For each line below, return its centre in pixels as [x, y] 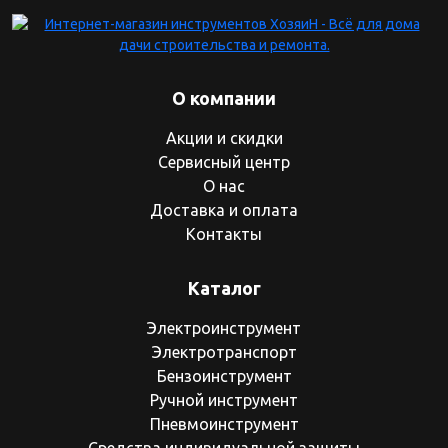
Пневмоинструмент [224, 424]
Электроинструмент [224, 328]
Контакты [224, 234]
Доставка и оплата [224, 210]
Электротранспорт [224, 352]
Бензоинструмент [224, 376]
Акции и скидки [224, 138]
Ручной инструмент [224, 400]
